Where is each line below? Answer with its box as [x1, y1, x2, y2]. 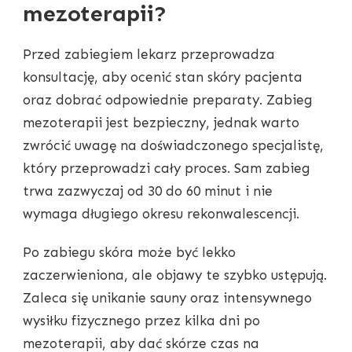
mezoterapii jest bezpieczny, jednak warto [23, 114, 299, 130]
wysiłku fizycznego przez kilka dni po [23, 312, 260, 328]
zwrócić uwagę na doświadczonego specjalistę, [23, 137, 324, 153]
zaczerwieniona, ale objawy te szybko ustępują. [23, 266, 327, 283]
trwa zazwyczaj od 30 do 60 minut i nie [23, 182, 273, 199]
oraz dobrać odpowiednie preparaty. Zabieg [23, 91, 313, 108]
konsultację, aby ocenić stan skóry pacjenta [23, 68, 302, 85]
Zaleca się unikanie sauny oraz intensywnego [23, 289, 312, 306]
